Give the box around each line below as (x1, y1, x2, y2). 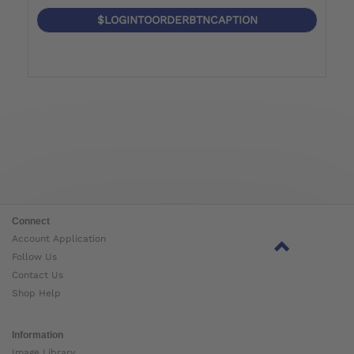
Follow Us (12, 251, 57, 263)
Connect (12, 216, 50, 228)
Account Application (12, 233, 106, 245)
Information (12, 330, 63, 341)
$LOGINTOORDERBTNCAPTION (96, 13, 258, 27)
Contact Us (12, 269, 63, 281)
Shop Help (12, 288, 61, 299)
